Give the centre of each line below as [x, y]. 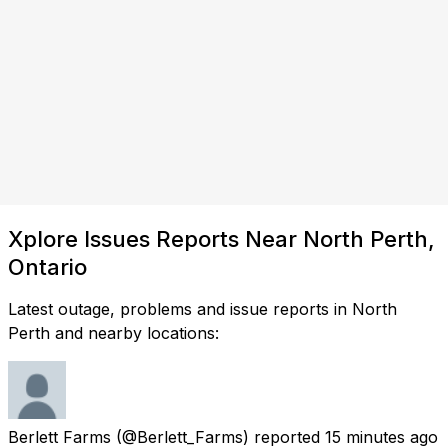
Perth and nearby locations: [113, 332]
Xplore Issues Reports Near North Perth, [221, 238]
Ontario [47, 266]
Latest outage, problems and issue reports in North [202, 308]
